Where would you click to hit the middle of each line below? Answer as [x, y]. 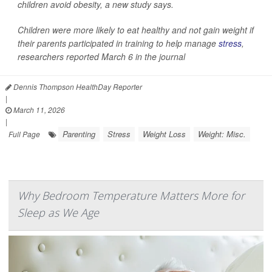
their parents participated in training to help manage [118, 43]
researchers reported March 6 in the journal [101, 56]
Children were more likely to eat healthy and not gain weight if [136, 30]
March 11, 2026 [38, 110]
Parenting [79, 134]
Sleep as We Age [58, 212]
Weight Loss [164, 134]
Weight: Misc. [222, 134]
